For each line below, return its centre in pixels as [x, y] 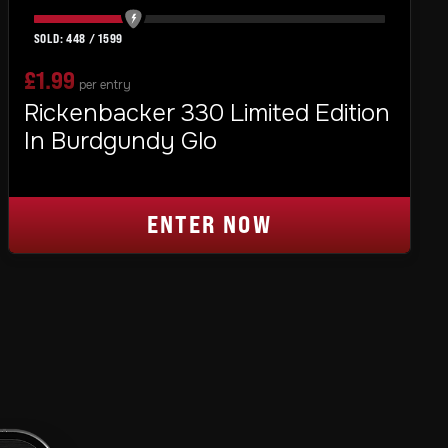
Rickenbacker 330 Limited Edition [206, 112]
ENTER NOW [209, 224]
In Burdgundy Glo [120, 140]
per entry [104, 84]
